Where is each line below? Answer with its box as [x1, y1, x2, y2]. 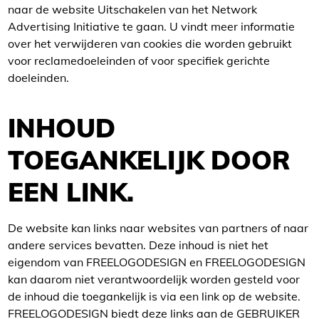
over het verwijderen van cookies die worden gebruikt [8, 36, 292, 51]
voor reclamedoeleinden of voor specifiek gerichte [8, 53, 270, 68]
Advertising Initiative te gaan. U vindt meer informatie [8, 19, 295, 33]
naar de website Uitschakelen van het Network [8, 2, 257, 16]
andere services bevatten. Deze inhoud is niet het [8, 238, 268, 252]
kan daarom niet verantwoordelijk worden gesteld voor [8, 272, 300, 286]
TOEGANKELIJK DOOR [8, 144, 291, 176]
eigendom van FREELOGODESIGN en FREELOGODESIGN [8, 255, 305, 269]
